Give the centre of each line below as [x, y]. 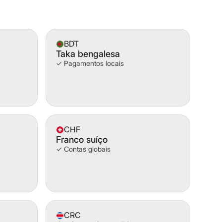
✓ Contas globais [83, 149]
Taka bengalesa [88, 54]
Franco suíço [82, 139]
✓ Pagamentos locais [90, 63]
